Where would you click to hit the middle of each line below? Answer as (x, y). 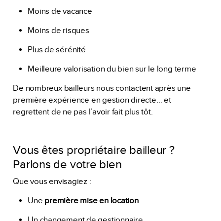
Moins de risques (58, 30)
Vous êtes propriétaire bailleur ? (94, 150)
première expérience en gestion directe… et (92, 100)
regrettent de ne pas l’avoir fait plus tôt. (83, 112)
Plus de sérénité (57, 50)
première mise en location (92, 201)
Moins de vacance (60, 11)
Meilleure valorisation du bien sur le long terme (112, 69)
